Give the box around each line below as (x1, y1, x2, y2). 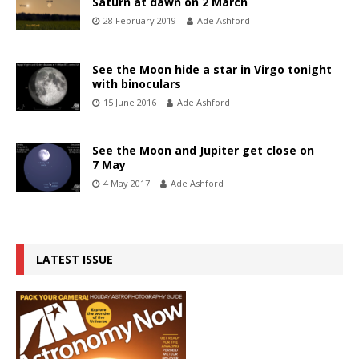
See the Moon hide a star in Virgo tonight (92, 61, 332, 77)
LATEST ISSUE (36, 251, 113, 267)
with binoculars (92, 75, 181, 91)
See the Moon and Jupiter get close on (92, 142, 314, 158)
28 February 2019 (103, 14, 176, 27)
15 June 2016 (103, 95, 156, 108)
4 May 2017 (103, 176, 150, 189)
